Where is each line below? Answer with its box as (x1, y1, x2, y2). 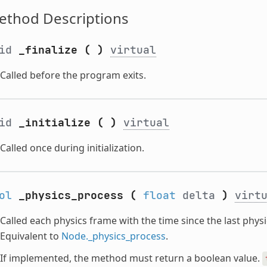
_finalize (18, 42, 77, 57)
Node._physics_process (61, 229, 166, 243)
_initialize (18, 115, 91, 129)
